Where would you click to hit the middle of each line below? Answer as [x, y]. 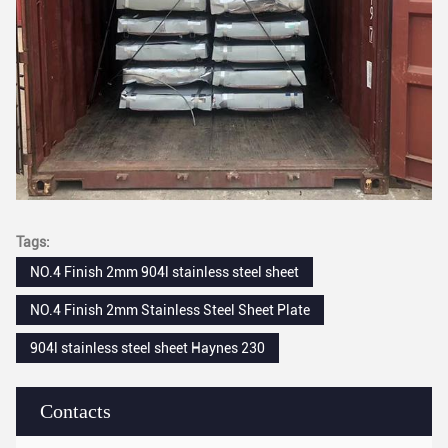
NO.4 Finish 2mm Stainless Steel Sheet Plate [170, 309]
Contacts [75, 410]
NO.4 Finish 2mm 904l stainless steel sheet [164, 271]
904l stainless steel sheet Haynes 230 [147, 347]
